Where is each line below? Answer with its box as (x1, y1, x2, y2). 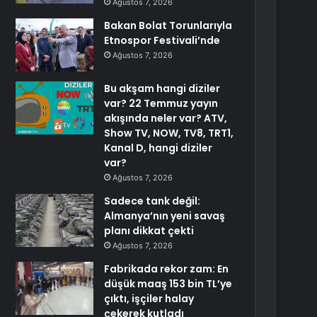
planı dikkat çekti (104, 224, 195, 238)
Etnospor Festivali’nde (104, 33, 221, 47)
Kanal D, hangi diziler (104, 141, 213, 155)
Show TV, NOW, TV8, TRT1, (104, 126, 234, 140)
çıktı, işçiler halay (104, 292, 195, 306)
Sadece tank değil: (104, 194, 201, 208)
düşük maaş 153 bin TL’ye (104, 277, 233, 291)
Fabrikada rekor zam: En (104, 262, 229, 276)
